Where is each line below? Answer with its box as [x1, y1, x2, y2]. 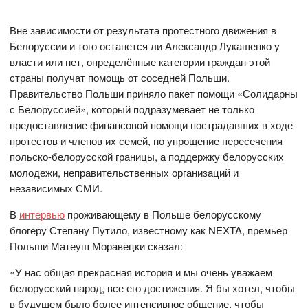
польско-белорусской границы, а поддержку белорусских [10, 149, 285, 164]
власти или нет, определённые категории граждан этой [10, 54, 271, 69]
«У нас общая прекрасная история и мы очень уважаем [10, 265, 273, 280]
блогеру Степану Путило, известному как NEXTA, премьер [10, 223, 288, 238]
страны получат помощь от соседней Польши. [10, 70, 230, 85]
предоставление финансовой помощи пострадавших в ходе [10, 118, 294, 133]
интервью [19, 207, 65, 222]
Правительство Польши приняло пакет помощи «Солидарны [10, 86, 298, 101]
